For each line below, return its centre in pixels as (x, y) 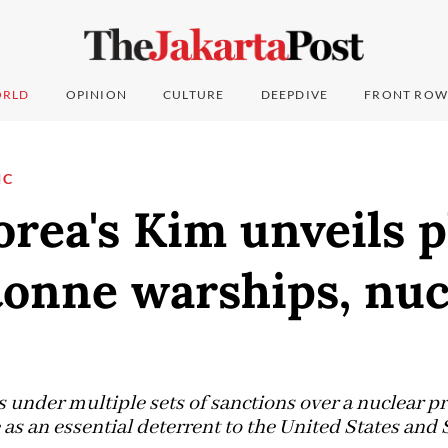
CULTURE (194, 95)
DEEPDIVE (294, 95)
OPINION (96, 95)
